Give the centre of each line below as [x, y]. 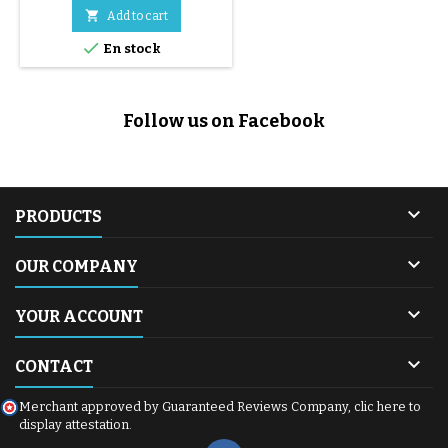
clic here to [387, 406]
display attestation [74, 424]
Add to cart [137, 15]
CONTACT [54, 366]
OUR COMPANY [76, 266]
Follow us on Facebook [224, 120]
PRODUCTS [58, 216]
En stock [131, 48]
